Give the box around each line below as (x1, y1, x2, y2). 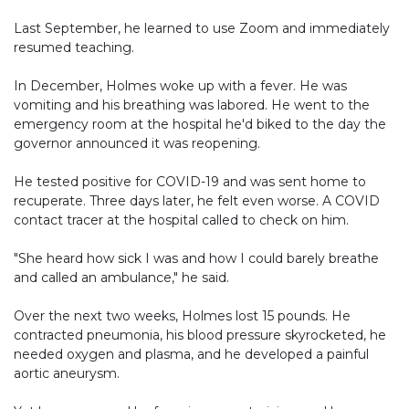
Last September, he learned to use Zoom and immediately (14, 20, 390, 37)
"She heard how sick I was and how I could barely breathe (14, 250, 379, 267)
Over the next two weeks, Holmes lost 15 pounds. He (14, 308, 351, 325)
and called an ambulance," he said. (14, 269, 229, 287)
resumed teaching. (14, 39, 134, 57)
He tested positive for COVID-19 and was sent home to (14, 173, 366, 191)
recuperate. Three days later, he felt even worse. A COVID (14, 193, 380, 210)
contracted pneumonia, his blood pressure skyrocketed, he (14, 327, 386, 344)
